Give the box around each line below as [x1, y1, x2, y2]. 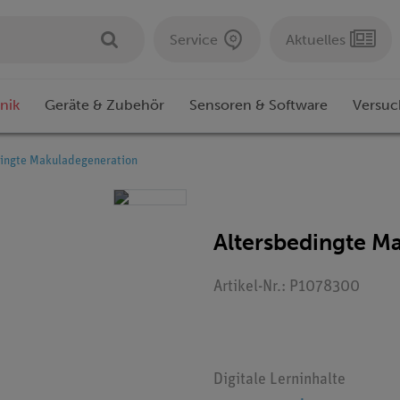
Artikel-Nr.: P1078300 [213, 279, 360, 296]
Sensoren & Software [189, 96, 328, 114]
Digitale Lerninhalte [213, 371, 346, 389]
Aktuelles [286, 30, 346, 48]
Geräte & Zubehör [45, 96, 164, 114]
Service [170, 30, 218, 48]
